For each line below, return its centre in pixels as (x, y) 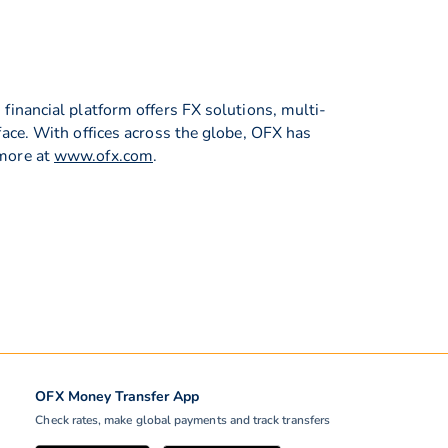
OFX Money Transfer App (117, 396)
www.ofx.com (103, 155)
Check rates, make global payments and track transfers (182, 420)
